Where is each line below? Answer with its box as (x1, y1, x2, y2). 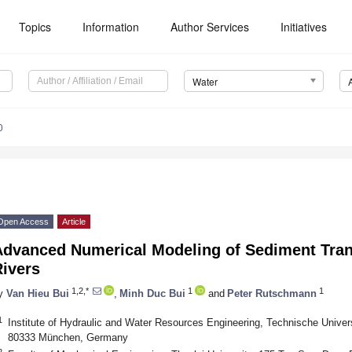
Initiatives (280, 19, 328, 35)
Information (82, 19, 140, 35)
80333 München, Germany (7, 331, 128, 343)
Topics (19, 19, 52, 35)
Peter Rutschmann (227, 287, 317, 299)
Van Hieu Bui (6, 287, 69, 299)
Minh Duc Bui (119, 287, 185, 299)
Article (62, 217, 86, 227)
